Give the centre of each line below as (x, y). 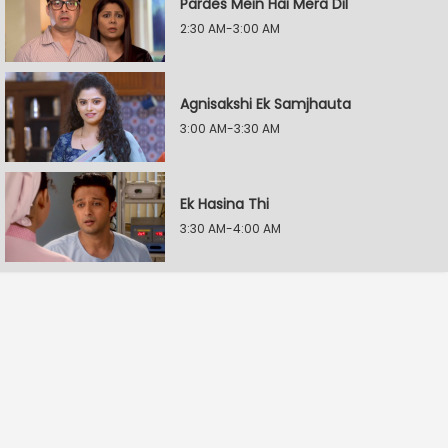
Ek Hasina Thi (224, 204)
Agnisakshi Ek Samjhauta (265, 104)
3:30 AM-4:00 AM (230, 228)
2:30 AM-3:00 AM (230, 28)
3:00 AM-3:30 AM (230, 128)
